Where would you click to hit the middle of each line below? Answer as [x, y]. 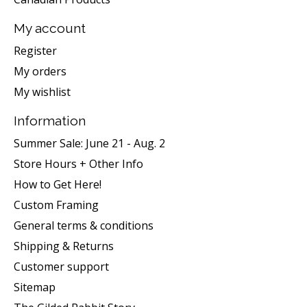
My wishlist [42, 91]
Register [35, 50]
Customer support [61, 266]
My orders [40, 71]
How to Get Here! [58, 184]
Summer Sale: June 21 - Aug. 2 [89, 143]
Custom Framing [56, 205]
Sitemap [35, 287]
